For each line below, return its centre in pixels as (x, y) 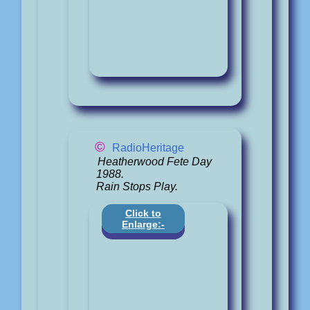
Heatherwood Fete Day (154, 161)
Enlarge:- (143, 225)
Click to (143, 213)
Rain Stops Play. (137, 186)
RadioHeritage (148, 148)
